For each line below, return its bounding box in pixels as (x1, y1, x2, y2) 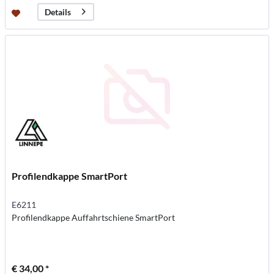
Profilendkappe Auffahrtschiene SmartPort (12, 212, 176, 223)
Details (45, 7, 72, 18)
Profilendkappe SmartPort (12, 169, 128, 182)
